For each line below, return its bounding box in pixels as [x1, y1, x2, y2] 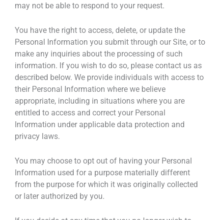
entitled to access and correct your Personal [15, 108, 165, 117]
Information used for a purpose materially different [15, 168, 190, 178]
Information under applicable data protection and [15, 119, 185, 129]
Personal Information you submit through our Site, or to [15, 37, 205, 47]
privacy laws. [15, 131, 60, 141]
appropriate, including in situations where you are [15, 96, 185, 106]
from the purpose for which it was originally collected [15, 180, 198, 190]
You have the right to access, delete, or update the [15, 25, 185, 35]
